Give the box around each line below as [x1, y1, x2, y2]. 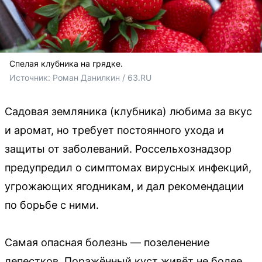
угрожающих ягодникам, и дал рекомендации [5, 180, 244, 192]
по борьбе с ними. [5, 198, 99, 211]
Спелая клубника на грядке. [9, 58, 123, 68]
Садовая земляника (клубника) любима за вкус [5, 105, 252, 118]
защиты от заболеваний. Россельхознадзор [5, 142, 232, 155]
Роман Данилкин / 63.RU [53, 72, 151, 82]
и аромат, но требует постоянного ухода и [5, 123, 224, 136]
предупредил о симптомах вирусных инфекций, [5, 161, 251, 174]
